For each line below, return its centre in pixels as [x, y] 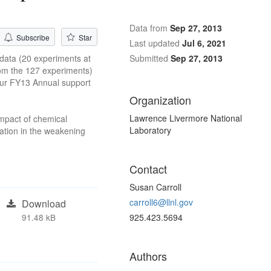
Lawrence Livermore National [186, 118]
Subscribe [33, 38]
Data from [149, 28]
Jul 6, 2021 [204, 43]
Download [44, 204]
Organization [160, 100]
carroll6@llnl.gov [161, 202]
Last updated [155, 43]
